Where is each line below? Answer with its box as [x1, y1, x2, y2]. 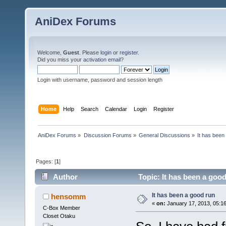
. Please [79, 49, 100, 55]
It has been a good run [151, 192, 215, 199]
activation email [83, 56, 121, 63]
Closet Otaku [42, 213, 75, 219]
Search [81, 105, 99, 112]
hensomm [51, 192, 86, 201]
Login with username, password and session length [37, 77, 162, 83]
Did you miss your [37, 56, 83, 63]
